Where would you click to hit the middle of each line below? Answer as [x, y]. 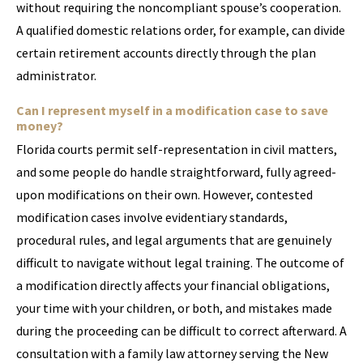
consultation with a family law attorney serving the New [172, 353]
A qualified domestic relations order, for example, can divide [181, 30]
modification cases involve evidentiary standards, [152, 217]
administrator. [56, 75]
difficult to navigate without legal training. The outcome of [180, 263]
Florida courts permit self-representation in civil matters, [177, 149]
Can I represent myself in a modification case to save [172, 110]
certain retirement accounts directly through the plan [166, 53]
